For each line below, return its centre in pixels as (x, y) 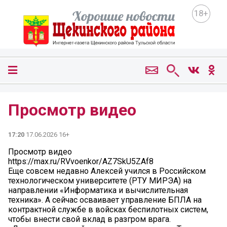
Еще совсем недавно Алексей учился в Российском (107, 171)
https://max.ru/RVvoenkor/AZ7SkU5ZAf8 (81, 161)
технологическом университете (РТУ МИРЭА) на (100, 180)
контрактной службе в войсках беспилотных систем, (108, 209)
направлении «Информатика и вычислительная (98, 190)
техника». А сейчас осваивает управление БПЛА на (105, 200)
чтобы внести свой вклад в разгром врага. (89, 219)
